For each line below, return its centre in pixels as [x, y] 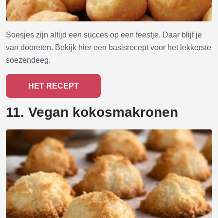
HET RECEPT [53, 86]
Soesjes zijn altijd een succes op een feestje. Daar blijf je [104, 35]
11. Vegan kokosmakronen [92, 112]
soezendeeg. [28, 60]
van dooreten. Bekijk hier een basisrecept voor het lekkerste [109, 48]
